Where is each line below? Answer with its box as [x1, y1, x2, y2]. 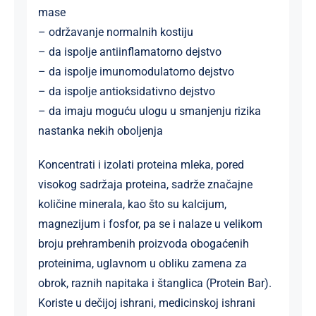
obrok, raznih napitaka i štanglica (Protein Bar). [37, 276, 272, 290]
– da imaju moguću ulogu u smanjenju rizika [37, 104, 261, 118]
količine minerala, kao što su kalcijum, [37, 197, 226, 211]
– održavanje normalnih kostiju [37, 25, 193, 39]
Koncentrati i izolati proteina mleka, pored [37, 157, 244, 171]
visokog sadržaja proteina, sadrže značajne [37, 177, 253, 191]
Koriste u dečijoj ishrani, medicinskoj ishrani [37, 296, 255, 310]
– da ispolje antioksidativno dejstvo [37, 84, 215, 98]
